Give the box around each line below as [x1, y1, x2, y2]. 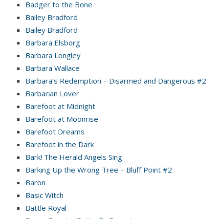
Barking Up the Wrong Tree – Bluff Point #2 [25, 164, 172, 175]
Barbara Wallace [25, 63, 80, 73]
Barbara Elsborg [25, 37, 80, 47]
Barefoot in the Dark [25, 139, 94, 149]
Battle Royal [25, 202, 66, 213]
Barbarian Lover [25, 88, 79, 98]
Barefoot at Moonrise [25, 113, 98, 124]
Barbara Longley [25, 50, 81, 60]
